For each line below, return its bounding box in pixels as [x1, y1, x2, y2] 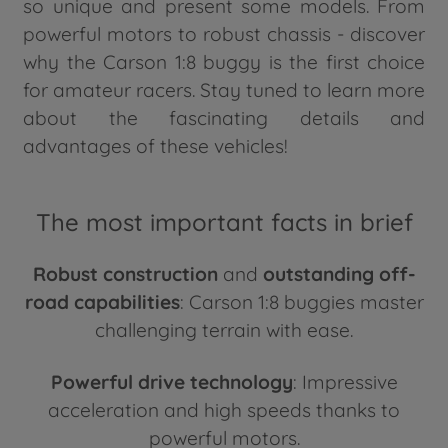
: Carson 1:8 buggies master [179, 289, 424, 314]
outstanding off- [262, 261, 416, 286]
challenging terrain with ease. [95, 317, 353, 342]
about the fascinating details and [23, 105, 425, 130]
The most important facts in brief [35, 206, 413, 237]
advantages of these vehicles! [23, 133, 288, 158]
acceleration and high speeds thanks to [48, 397, 400, 422]
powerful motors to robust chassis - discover [23, 21, 425, 46]
